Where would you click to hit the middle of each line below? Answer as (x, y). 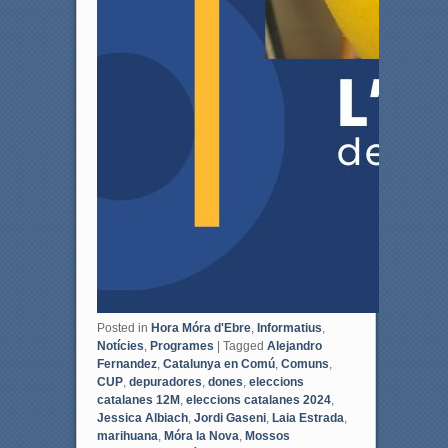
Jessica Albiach (142, 417)
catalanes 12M (138, 399)
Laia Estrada (307, 417)
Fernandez (126, 363)
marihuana (127, 435)
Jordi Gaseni (229, 417)
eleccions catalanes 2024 (258, 399)
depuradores (165, 381)
